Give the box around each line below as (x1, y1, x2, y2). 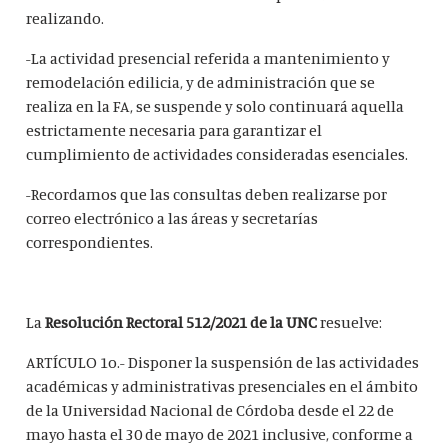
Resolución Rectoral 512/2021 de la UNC (45, 312, 321, 333)
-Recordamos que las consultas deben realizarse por (26, 184, 388, 205)
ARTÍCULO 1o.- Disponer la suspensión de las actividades (26, 352, 420, 373)
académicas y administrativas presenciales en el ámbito (26, 376, 419, 397)
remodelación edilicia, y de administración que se (26, 72, 376, 93)
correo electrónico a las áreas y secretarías (26, 208, 319, 229)
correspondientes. (26, 232, 154, 253)
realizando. (26, 8, 105, 29)
